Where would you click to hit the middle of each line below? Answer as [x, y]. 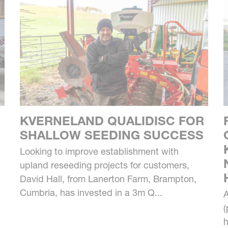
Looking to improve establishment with [99, 152]
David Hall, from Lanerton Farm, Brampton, [108, 179]
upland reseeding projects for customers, [104, 165]
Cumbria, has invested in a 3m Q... [91, 193]
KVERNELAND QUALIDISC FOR [112, 121]
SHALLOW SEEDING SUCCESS [111, 135]
